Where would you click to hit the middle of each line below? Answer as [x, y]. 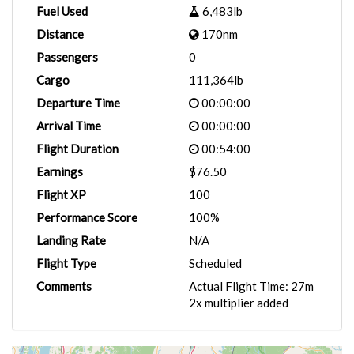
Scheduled [215, 263]
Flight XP [61, 194]
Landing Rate [71, 240]
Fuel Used [62, 11]
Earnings [60, 171]
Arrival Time [69, 126]
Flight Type [66, 263]
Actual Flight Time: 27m [251, 286]
